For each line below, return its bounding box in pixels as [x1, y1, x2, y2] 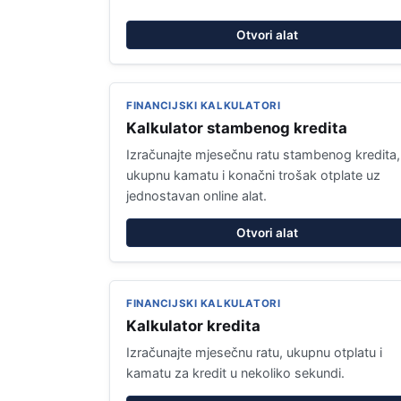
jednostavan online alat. [126, 188, 267, 203]
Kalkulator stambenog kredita [126, 119, 347, 137]
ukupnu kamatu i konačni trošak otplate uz [126, 167, 380, 183]
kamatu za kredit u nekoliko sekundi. [126, 365, 345, 380]
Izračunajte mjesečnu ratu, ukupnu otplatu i [126, 345, 382, 360]
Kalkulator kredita [126, 317, 260, 335]
